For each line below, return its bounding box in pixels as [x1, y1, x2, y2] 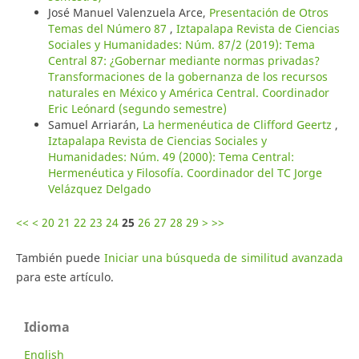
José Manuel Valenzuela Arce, [47, 4, 209, 20]
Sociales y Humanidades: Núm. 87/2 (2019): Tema [47, 36, 315, 52]
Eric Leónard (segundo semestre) [47, 100, 227, 116]
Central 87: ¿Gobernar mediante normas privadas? [47, 52, 320, 68]
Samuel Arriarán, [47, 116, 143, 132]
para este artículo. [15, 268, 114, 284]
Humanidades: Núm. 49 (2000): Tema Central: [47, 148, 294, 164]
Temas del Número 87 [47, 20, 170, 36]
